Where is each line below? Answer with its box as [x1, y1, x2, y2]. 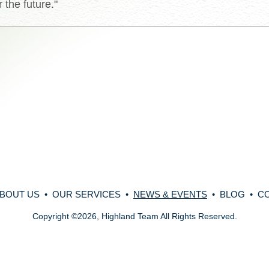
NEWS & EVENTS [133, 189, 207, 199]
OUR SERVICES [52, 189, 121, 199]
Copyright [32, 211, 71, 221]
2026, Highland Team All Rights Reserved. [77, 211, 237, 221]
